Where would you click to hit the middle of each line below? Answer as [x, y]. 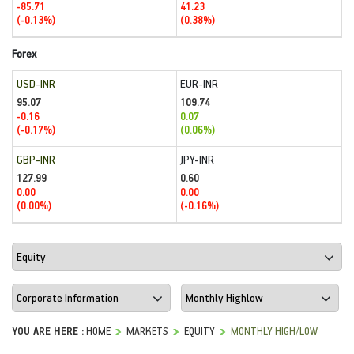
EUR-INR [199, 83]
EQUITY [200, 330]
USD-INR [36, 83]
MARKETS [147, 330]
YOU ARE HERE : [48, 330]
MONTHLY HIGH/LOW [274, 330]
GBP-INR [36, 159]
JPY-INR [197, 159]
